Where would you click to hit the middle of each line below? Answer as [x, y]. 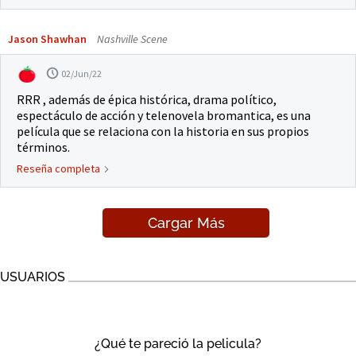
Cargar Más [186, 223]
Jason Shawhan [47, 39]
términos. [43, 147]
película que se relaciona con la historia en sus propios [163, 132]
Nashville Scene [131, 39]
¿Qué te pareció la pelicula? [178, 344]
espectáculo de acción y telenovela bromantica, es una [164, 116]
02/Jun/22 [81, 74]
